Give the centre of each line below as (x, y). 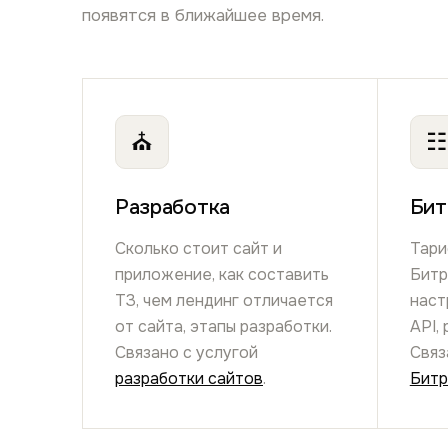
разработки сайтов (189, 378)
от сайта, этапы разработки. (223, 326)
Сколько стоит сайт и (198, 248)
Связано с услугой (186, 352)
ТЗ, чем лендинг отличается (224, 300)
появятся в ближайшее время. (203, 16)
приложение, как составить (222, 274)
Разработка (172, 207)
